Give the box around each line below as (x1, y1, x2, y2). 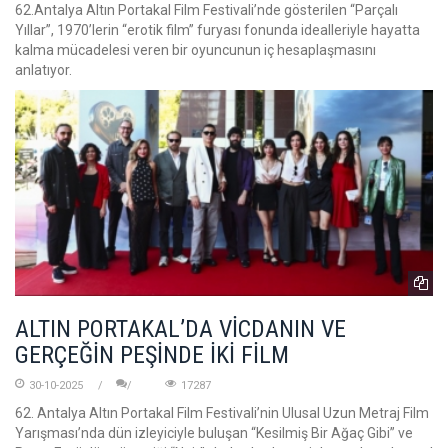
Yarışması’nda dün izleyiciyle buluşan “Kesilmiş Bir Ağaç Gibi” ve (15, 424, 413, 441)
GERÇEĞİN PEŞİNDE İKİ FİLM (15, 340, 289, 369)
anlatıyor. (15, 62, 72, 79)
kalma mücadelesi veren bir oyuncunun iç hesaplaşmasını (15, 42, 376, 59)
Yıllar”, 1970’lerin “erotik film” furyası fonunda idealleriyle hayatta (15, 22, 420, 39)
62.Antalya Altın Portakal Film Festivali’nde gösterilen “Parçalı (15, 2, 398, 19)
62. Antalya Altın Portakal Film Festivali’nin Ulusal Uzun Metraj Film (15, 404, 429, 421)
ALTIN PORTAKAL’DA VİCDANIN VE (15, 314, 346, 343)
